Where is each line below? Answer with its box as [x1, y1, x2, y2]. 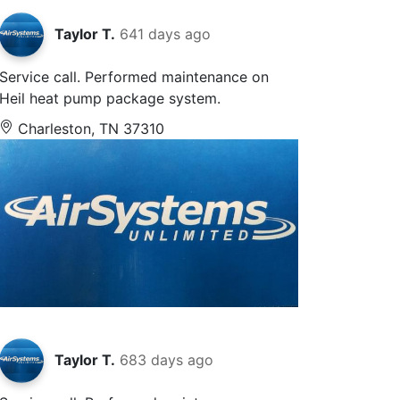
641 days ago [120, 25, 212, 44]
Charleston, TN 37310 [13, 120, 165, 138]
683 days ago [120, 351, 214, 370]
